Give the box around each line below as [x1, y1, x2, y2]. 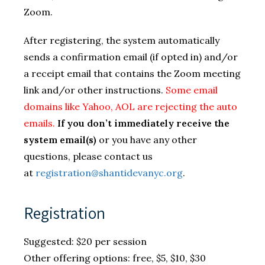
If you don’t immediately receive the [57, 117, 230, 129]
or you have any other [96, 133, 197, 146]
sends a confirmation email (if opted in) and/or [24, 50, 238, 63]
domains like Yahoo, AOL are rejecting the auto [24, 100, 237, 112]
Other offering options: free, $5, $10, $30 [24, 251, 206, 264]
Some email [166, 83, 218, 96]
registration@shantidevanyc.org [35, 166, 183, 179]
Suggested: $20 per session [24, 235, 147, 247]
